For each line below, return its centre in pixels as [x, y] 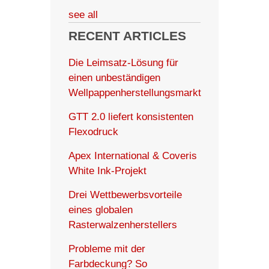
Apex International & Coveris [133, 156]
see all [83, 15]
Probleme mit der [107, 249]
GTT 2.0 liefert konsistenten [131, 117]
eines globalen [101, 210]
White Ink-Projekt [107, 171]
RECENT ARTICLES [127, 36]
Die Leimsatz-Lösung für [123, 63]
